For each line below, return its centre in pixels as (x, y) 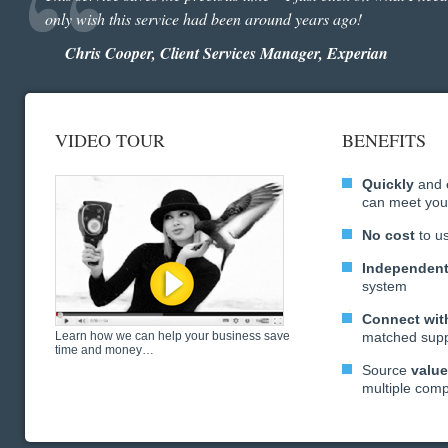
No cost (389, 235)
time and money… (104, 350)
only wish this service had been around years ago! (203, 18)
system (385, 286)
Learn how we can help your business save (172, 336)
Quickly (388, 184)
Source (387, 370)
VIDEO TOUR (110, 140)
